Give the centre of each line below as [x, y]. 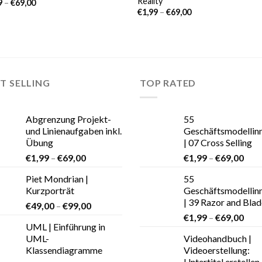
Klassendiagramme [64, 250]
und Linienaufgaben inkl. [74, 130]
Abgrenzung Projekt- [68, 119]
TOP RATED [168, 83]
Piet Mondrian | [57, 178]
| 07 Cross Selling [218, 142]
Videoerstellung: [217, 250]
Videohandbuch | [218, 238]
